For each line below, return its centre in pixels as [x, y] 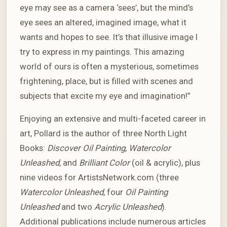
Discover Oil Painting [86, 148]
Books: [33, 148]
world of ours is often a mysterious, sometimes [109, 67]
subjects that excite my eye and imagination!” [105, 96]
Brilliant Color [105, 163]
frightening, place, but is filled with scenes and [106, 81]
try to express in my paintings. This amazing [102, 52]
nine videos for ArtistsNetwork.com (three [99, 178]
